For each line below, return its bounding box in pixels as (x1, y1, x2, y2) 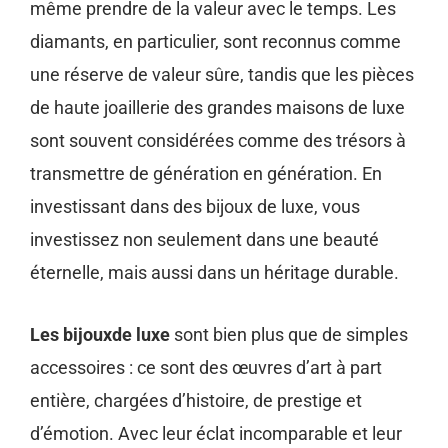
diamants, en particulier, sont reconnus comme (30, 31, 401, 53)
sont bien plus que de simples (174, 323, 408, 345)
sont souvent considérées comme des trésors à (30, 130, 406, 152)
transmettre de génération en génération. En (30, 163, 382, 185)
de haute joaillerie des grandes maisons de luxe (30, 97, 405, 119)
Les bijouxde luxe (30, 323, 174, 345)
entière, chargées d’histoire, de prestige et (30, 389, 362, 411)
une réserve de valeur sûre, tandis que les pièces (30, 64, 414, 86)
